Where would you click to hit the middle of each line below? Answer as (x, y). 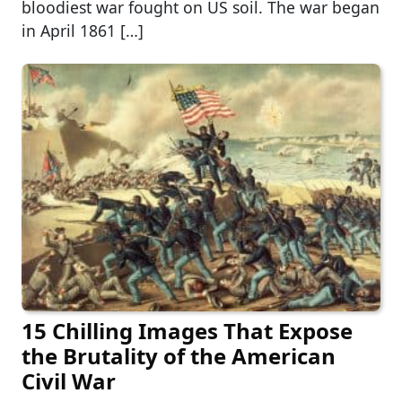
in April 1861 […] (83, 30)
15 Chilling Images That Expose (187, 330)
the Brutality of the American (179, 355)
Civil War (69, 380)
